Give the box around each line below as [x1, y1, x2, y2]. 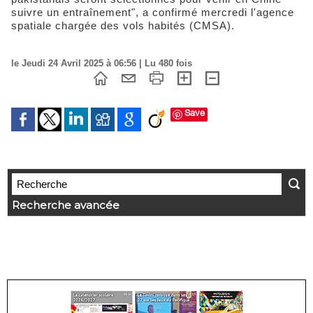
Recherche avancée [12, 198, 119, 212]
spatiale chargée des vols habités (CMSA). [11, 19, 235, 31]
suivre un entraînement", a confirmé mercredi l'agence [11, 6, 294, 18]
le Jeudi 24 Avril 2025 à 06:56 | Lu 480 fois [11, 57, 192, 68]
